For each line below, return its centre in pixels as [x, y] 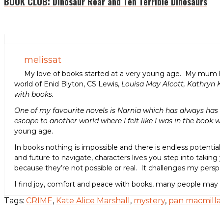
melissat [43, 60]
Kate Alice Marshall [93, 201]
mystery [149, 201]
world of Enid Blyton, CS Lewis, [68, 84]
